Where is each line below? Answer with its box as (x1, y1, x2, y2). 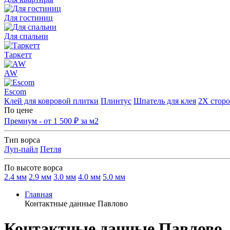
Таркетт (4, 50, 32, 59)
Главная (25, 189, 52, 199)
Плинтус (101, 96, 131, 105)
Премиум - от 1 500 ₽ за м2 (4, 116, 99, 125)
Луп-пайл (4, 144, 38, 154)
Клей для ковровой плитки (4, 96, 99, 105)
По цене (4, 105, 33, 114)
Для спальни (4, 31, 48, 41)
